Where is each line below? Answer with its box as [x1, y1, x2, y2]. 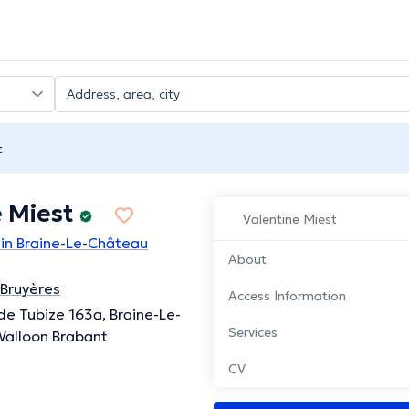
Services [228, 324, 278, 341]
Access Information [228, 288, 346, 305]
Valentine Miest [243, 211, 337, 228]
